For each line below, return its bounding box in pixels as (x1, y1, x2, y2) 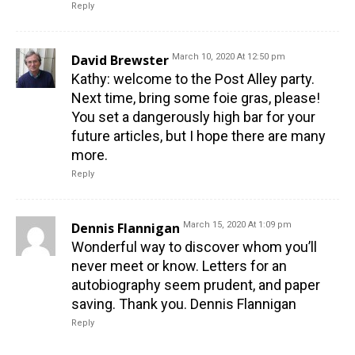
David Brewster (71, 52, 169, 70)
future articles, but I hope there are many (71, 128, 326, 145)
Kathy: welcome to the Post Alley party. (71, 71, 315, 88)
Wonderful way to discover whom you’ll (71, 239, 317, 256)
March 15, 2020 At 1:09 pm (183, 219, 292, 231)
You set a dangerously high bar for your (71, 109, 315, 126)
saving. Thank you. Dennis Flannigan (71, 296, 296, 313)
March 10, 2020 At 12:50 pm (172, 52, 285, 63)
